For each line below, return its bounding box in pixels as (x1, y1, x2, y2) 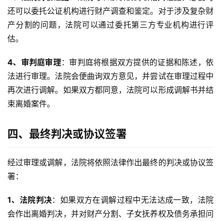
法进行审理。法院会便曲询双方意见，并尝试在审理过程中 (7, 71, 214, 81)
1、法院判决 (7, 195, 52, 205)
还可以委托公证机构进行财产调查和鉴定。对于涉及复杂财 (7, 6, 214, 16)
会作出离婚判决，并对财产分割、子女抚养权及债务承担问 (7, 209, 214, 219)
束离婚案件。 (7, 99, 55, 109)
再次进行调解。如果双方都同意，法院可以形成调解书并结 (7, 85, 214, 95)
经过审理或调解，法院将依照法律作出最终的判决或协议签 (7, 157, 214, 168)
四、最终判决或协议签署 (7, 127, 127, 141)
